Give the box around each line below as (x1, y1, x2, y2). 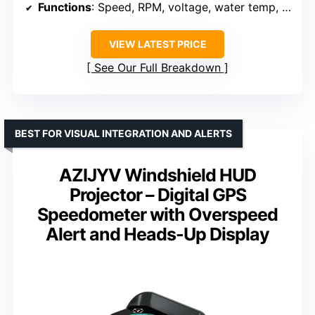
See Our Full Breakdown (94, 60, 221, 75)
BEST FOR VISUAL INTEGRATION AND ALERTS (15, 127, 232, 139)
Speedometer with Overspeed (37, 203, 278, 225)
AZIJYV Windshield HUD (59, 164, 256, 186)
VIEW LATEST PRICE (108, 37, 207, 50)
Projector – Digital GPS (69, 184, 246, 205)
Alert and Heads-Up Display (46, 223, 269, 245)
